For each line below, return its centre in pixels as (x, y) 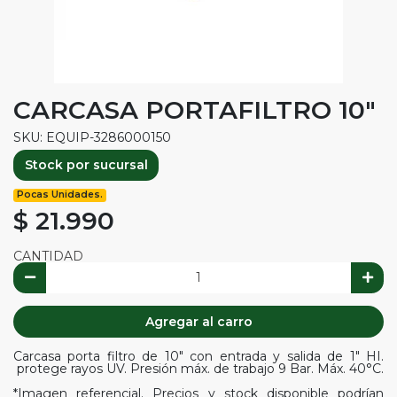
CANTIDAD (48, 256)
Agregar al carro (198, 321)
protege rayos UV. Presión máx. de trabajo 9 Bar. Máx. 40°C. (198, 368)
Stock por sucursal (86, 165)
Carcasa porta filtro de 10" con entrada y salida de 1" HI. (198, 356)
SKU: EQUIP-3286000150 (92, 137)
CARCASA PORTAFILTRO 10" (195, 109)
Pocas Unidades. (60, 195)
